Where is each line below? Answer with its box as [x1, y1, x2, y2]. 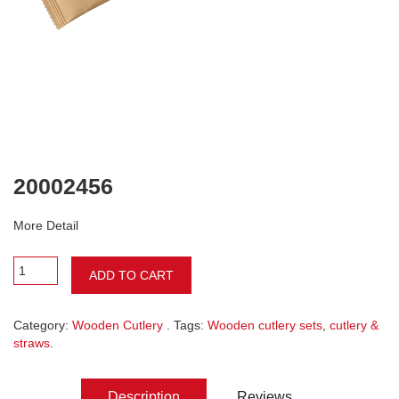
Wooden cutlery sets [208, 317, 322, 332]
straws [13, 335, 50, 350]
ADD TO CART [89, 267, 174, 282]
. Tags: [167, 317, 208, 332]
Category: [13, 317, 72, 332]
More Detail [13, 217, 78, 232]
